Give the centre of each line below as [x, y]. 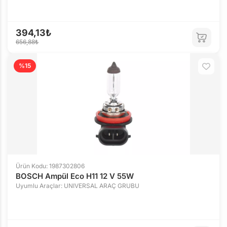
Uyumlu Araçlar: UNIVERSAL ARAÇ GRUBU [78, 186]
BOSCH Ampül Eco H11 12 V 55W [75, 176]
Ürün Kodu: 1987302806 [50, 166]
